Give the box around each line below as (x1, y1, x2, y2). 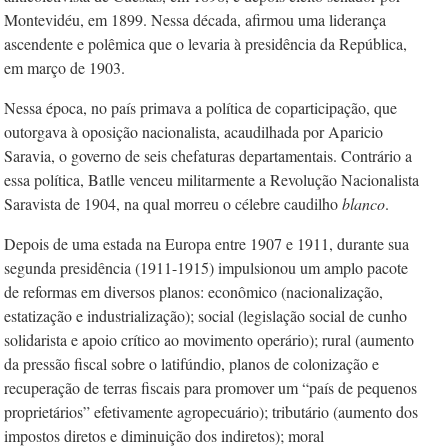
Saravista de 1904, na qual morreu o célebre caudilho (4, 193, 342, 214)
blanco (342, 193, 385, 214)
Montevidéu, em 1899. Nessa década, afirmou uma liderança (4, 9, 386, 30)
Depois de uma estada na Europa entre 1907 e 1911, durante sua (4, 233, 409, 254)
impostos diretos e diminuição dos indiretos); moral (4, 425, 324, 446)
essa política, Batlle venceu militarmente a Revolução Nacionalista (4, 169, 419, 190)
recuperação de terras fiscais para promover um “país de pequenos (4, 377, 417, 398)
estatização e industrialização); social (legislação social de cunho (4, 305, 407, 326)
